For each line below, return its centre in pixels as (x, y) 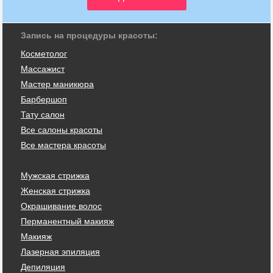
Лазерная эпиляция (60, 252)
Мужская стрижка (55, 175)
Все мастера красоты (63, 145)
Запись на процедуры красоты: (89, 35)
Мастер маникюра (57, 84)
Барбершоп (44, 99)
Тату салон (43, 115)
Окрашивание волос (61, 206)
